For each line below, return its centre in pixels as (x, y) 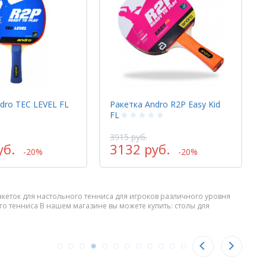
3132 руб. (140, 149)
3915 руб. (129, 137)
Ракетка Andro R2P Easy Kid (165, 104)
